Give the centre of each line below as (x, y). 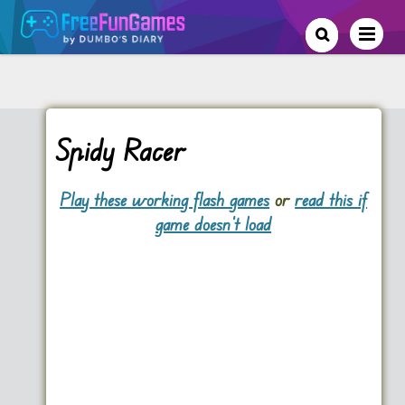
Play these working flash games (165, 199)
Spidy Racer (120, 150)
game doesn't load (214, 224)
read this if (331, 199)
